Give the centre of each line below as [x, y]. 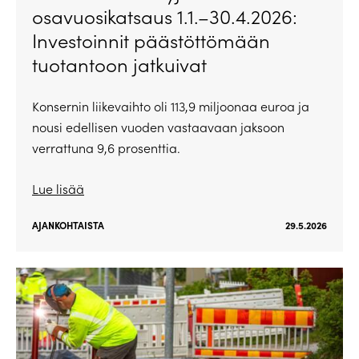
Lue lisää [58, 188]
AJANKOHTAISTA [68, 225]
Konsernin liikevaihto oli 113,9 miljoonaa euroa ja [171, 106]
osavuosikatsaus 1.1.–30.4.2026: [165, 16]
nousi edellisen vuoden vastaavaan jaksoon [158, 127]
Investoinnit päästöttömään [151, 40]
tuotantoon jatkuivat [119, 64]
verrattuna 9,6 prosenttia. [106, 147]
